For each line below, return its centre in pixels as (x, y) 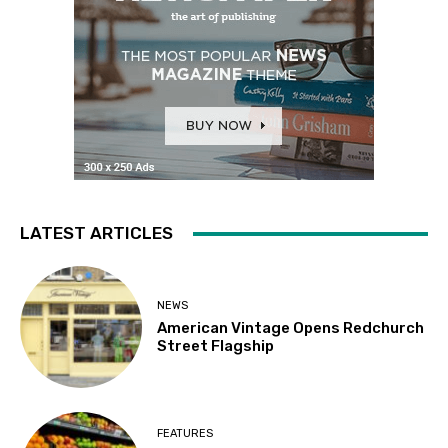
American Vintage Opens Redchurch (291, 327)
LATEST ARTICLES (96, 233)
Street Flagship (216, 345)
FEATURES (185, 434)
